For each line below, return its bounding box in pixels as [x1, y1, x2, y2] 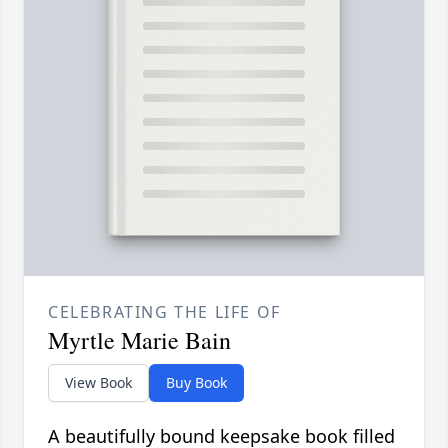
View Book [65, 372, 132, 392]
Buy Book [166, 372, 227, 392]
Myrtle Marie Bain [48, 323, 231, 356]
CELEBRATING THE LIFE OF [48, 300, 281, 323]
